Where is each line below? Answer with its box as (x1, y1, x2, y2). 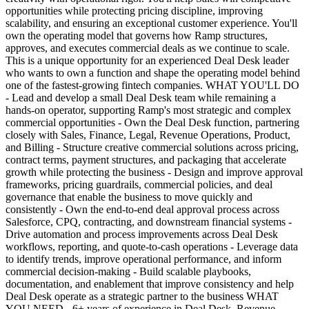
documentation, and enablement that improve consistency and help (6, 277, 294, 290)
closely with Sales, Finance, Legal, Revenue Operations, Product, (6, 128, 290, 141)
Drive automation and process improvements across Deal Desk (6, 228, 278, 240)
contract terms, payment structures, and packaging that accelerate (6, 153, 286, 166)
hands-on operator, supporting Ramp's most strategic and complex (6, 103, 291, 116)
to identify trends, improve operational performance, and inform (6, 252, 281, 265)
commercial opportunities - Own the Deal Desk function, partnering (6, 116, 299, 128)
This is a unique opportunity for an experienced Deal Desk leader (6, 54, 289, 66)
